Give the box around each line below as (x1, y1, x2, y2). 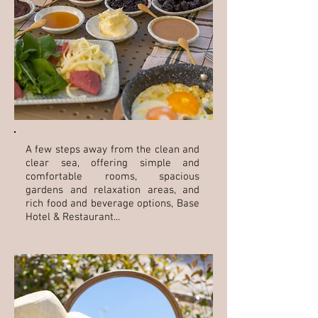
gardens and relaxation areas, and (26, 184, 199, 197)
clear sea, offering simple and (26, 157, 199, 170)
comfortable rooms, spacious (26, 170, 199, 183)
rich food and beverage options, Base (26, 197, 199, 210)
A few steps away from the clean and (26, 143, 199, 156)
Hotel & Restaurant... (26, 211, 120, 224)
